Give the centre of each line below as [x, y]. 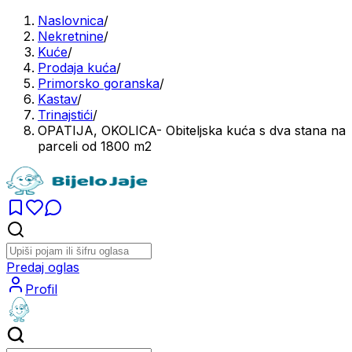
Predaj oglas [43, 267]
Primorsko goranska [99, 83]
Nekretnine [71, 36]
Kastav [57, 99]
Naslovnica [71, 20]
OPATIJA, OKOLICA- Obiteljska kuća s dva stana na [192, 130]
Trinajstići [65, 115]
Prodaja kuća [77, 68]
